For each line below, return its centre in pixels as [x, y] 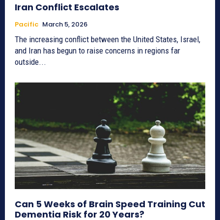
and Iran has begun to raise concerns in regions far [97, 50]
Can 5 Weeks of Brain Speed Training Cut [110, 204]
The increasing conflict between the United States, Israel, [108, 39]
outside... [30, 62]
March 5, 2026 [65, 24]
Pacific [27, 24]
